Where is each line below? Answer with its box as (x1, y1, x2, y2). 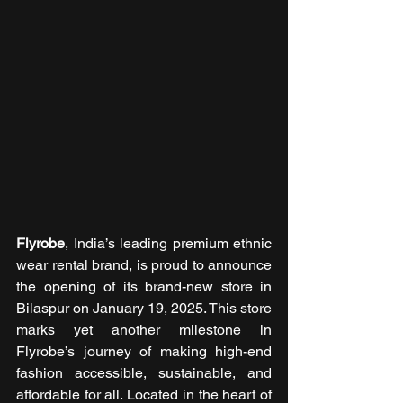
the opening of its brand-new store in (16, 277, 272, 295)
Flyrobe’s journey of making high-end (16, 342, 272, 360)
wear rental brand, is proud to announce (16, 255, 272, 273)
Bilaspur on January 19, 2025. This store (16, 299, 272, 317)
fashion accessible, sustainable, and (16, 363, 272, 381)
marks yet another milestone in (16, 320, 272, 338)
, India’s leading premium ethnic (65, 234, 272, 252)
